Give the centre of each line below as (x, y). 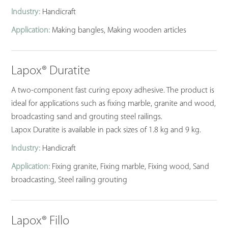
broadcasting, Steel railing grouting (69, 180)
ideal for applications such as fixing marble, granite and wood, (114, 104)
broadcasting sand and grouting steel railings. (87, 117)
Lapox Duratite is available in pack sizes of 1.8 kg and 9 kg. (106, 131)
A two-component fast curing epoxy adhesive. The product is (113, 91)
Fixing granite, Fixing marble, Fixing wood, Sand (130, 167)
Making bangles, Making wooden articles (118, 31)
